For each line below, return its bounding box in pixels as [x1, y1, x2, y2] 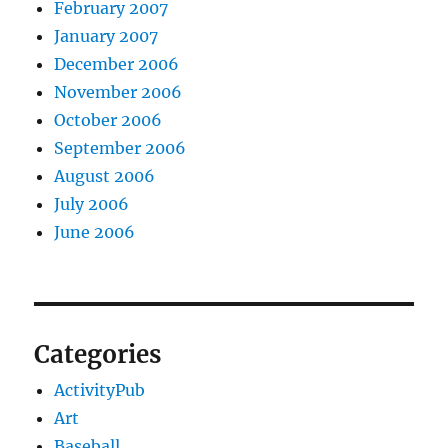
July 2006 [54, 194, 130, 215]
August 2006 [54, 166, 156, 187]
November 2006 [54, 82, 183, 103]
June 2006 [54, 222, 136, 243]
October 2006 [54, 110, 163, 131]
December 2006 [54, 54, 180, 75]
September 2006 [54, 138, 187, 159]
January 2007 [54, 26, 159, 47]
